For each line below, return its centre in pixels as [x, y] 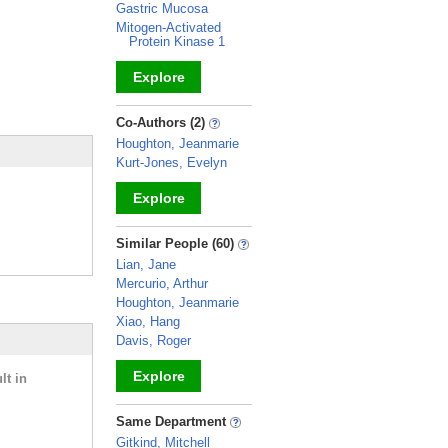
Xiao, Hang [148, 321]
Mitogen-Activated [168, 27]
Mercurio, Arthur [162, 283]
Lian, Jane [146, 264]
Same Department [173, 421]
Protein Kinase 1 [177, 41]
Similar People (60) [177, 243]
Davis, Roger [153, 340]
